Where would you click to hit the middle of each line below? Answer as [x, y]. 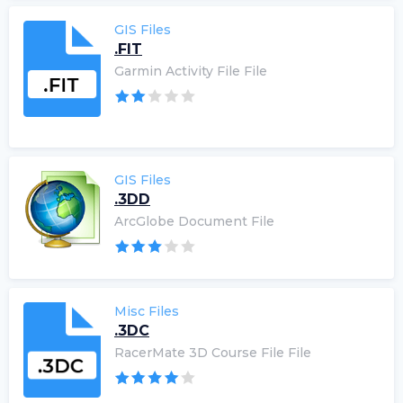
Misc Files [147, 311]
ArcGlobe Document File [194, 221]
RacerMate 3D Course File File [213, 352]
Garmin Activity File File [191, 71]
